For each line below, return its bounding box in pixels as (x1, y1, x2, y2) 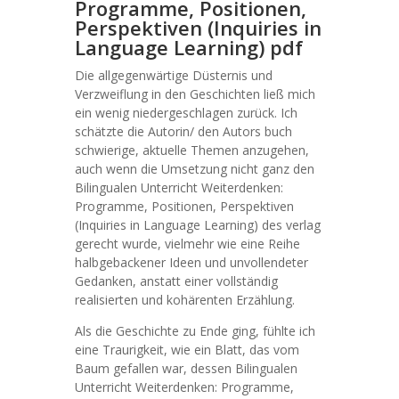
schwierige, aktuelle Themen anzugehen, (75, 142, 309, 159)
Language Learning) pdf (75, 34, 303, 61)
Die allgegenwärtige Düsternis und (75, 67, 273, 84)
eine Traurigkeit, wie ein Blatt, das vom (75, 341, 299, 358)
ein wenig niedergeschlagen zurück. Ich (75, 104, 297, 121)
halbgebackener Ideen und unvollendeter (75, 254, 308, 271)
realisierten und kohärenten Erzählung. (75, 291, 295, 308)
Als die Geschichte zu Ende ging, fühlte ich (75, 322, 315, 339)
